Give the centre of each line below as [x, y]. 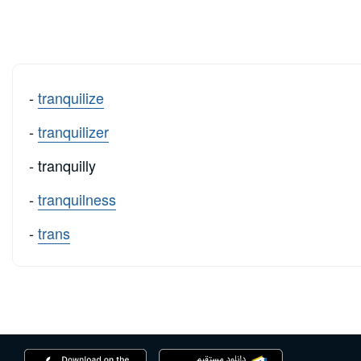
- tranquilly [62, 166]
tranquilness [77, 199]
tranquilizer [73, 132]
